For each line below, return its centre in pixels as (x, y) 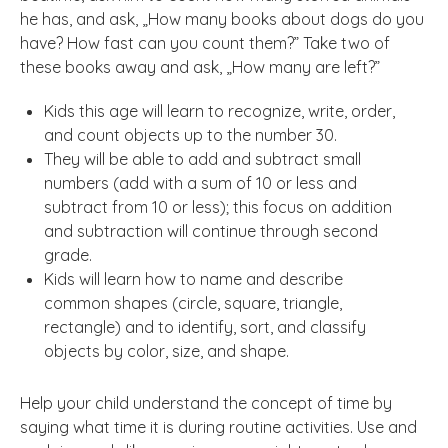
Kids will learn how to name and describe (193, 279)
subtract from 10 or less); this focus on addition (218, 207)
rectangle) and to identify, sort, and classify (205, 327)
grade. (68, 255)
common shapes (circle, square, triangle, (193, 303)
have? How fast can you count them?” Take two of (205, 43)
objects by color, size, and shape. (166, 351)
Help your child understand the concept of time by (206, 403)
